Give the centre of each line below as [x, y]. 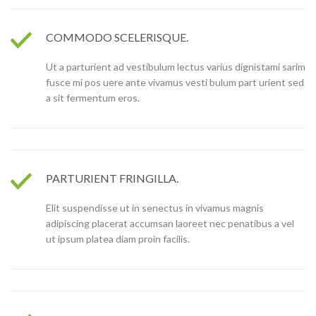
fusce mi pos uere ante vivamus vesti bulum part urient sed [175, 83]
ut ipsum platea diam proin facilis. [118, 239]
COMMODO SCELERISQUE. [117, 37]
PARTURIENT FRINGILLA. [112, 178]
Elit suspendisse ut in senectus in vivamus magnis [155, 208]
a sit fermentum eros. [93, 98]
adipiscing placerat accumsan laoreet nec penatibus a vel [170, 224]
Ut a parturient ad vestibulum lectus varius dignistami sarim [176, 67]
